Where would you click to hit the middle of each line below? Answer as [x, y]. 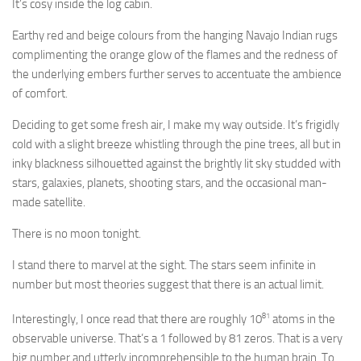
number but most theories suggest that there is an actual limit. [168, 284]
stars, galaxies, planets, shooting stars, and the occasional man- [170, 183]
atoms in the [303, 319]
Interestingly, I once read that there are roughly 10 [137, 319]
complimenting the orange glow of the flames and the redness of [175, 54]
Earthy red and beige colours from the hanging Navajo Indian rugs [175, 35]
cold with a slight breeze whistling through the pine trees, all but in [176, 144]
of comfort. [40, 93]
